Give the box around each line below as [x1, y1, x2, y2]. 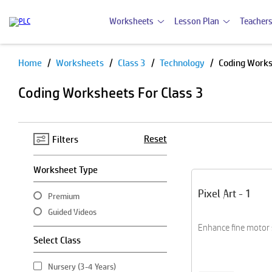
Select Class [33, 234, 81, 246]
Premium [48, 191, 80, 201]
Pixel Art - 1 [198, 187, 251, 200]
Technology [160, 57, 206, 69]
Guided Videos [48, 207, 97, 217]
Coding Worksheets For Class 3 [18, 84, 203, 101]
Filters [52, 133, 78, 145]
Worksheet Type [33, 164, 98, 175]
